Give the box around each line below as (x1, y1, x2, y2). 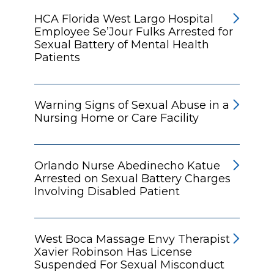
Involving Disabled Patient (34, 184, 180, 198)
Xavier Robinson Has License (34, 245, 192, 259)
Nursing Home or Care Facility (34, 111, 199, 125)
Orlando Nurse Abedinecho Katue (34, 158, 220, 172)
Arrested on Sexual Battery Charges (34, 171, 231, 185)
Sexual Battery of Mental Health (34, 37, 209, 51)
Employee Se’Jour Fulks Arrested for (34, 24, 233, 39)
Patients (34, 50, 80, 64)
